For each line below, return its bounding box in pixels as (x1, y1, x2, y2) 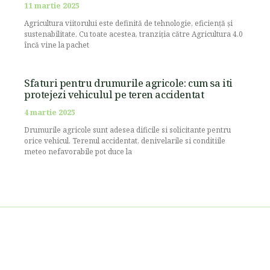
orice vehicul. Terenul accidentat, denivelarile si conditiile (24, 136, 225, 146)
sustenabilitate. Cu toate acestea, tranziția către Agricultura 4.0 (24, 29, 243, 40)
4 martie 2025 (24, 107, 75, 118)
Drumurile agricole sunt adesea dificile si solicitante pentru (24, 125, 231, 136)
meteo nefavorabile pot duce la (24, 146, 132, 157)
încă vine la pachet (24, 40, 89, 51)
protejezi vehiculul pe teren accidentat (24, 88, 204, 102)
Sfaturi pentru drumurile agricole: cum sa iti (24, 77, 233, 90)
